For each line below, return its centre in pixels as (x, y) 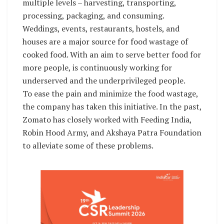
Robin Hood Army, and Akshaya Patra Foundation (112, 132)
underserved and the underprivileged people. (104, 80)
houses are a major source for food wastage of (105, 41)
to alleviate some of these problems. (88, 145)
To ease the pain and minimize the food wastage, (110, 93)
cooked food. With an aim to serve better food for (112, 54)
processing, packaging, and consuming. (93, 15)
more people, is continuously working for (97, 67)
